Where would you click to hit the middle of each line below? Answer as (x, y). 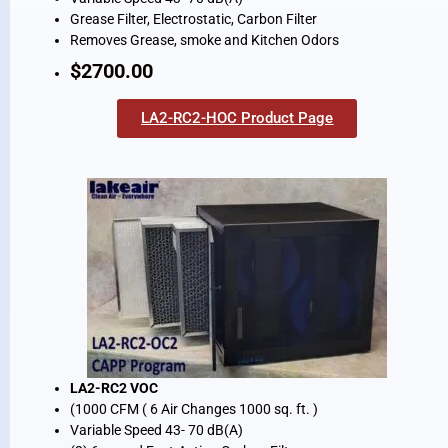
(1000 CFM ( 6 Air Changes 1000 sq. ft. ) (195, 409)
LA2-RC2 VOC (114, 388)
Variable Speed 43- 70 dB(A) (159, 430)
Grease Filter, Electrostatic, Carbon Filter (193, 19)
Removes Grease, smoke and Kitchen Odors (204, 40)
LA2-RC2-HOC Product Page (237, 118)
